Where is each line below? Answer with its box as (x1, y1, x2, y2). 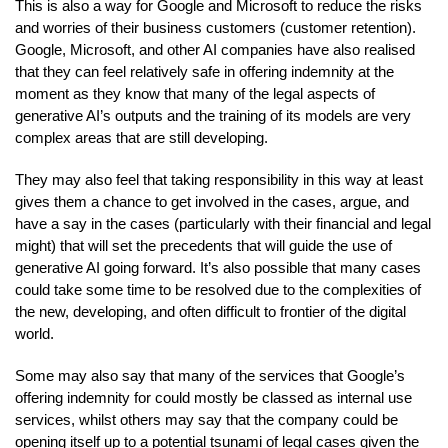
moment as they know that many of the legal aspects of (15, 84, 375, 102)
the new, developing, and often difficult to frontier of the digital (15, 302, 406, 320)
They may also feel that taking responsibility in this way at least (15, 170, 423, 188)
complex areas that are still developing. (15, 128, 268, 146)
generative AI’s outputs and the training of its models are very (15, 106, 411, 124)
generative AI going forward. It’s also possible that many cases (15, 258, 421, 276)
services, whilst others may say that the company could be (15, 410, 398, 428)
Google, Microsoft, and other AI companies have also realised (15, 40, 415, 58)
